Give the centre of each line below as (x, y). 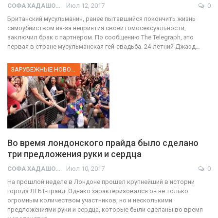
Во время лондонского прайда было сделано (103, 143)
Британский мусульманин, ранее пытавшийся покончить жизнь (101, 19)
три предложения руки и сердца (74, 154)
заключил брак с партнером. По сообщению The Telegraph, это (100, 37)
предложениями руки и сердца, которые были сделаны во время (105, 210)
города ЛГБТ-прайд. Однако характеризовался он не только (98, 191)
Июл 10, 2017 (85, 169)
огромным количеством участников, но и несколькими (90, 200)
